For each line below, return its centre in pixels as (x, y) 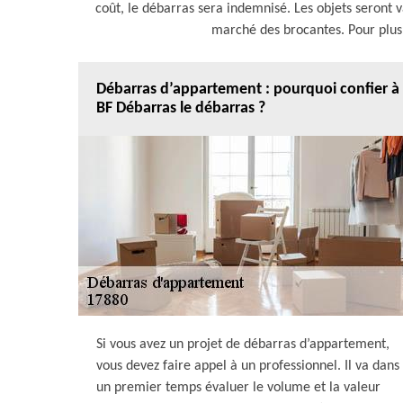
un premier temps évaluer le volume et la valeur (238, 387)
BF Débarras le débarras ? (181, 108)
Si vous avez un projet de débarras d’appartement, (243, 344)
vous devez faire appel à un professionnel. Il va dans (248, 366)
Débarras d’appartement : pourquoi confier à (248, 89)
